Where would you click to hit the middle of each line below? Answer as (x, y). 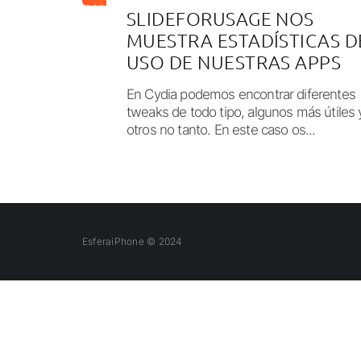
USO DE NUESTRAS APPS (234, 62)
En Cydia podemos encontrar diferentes (241, 95)
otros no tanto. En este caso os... (221, 130)
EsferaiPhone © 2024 (133, 242)
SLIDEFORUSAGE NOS (220, 19)
